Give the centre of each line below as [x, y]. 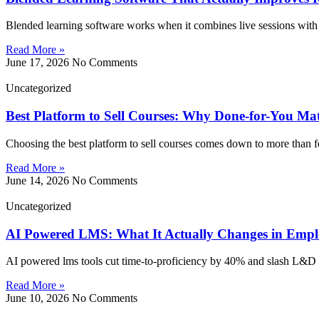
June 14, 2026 [39, 180]
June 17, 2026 [39, 63]
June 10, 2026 [39, 298]
